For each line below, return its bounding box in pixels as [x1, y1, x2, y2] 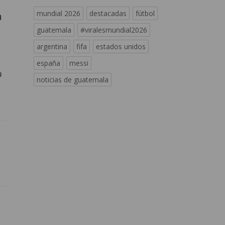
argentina [37, 41, 67, 51]
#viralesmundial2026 [80, 25, 147, 35]
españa [37, 58, 60, 68]
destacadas [89, 8, 127, 18]
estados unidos [96, 41, 146, 51]
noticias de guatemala [37, 74, 108, 84]
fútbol [136, 8, 155, 18]
